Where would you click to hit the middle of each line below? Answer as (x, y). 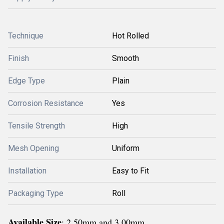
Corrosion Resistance (46, 103)
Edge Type (26, 81)
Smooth (125, 58)
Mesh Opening (33, 148)
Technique (26, 36)
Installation (27, 171)
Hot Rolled (130, 36)
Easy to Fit (130, 171)
